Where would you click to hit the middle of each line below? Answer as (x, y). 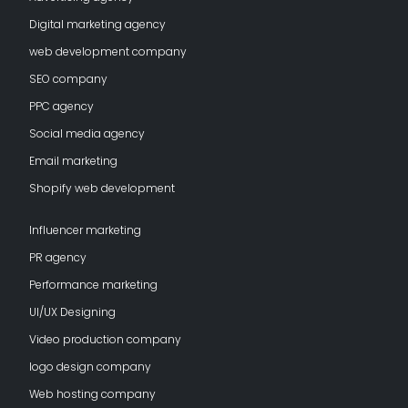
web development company (108, 51)
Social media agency (87, 133)
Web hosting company (92, 393)
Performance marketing (93, 284)
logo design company (90, 366)
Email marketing (73, 160)
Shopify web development (102, 188)
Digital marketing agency (97, 24)
